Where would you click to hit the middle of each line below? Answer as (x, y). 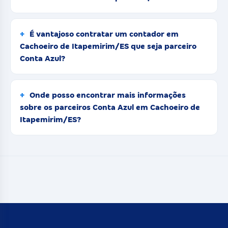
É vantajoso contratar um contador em (104, 34)
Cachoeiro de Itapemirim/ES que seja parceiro (108, 46)
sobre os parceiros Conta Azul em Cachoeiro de (110, 107)
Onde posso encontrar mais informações (108, 95)
